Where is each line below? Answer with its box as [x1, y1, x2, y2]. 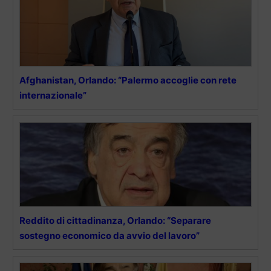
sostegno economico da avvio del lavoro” [19, 229, 200, 241]
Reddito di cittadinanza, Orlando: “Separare [19, 214, 211, 226]
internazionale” [19, 89, 87, 101]
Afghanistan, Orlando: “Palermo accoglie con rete [19, 74, 237, 86]
